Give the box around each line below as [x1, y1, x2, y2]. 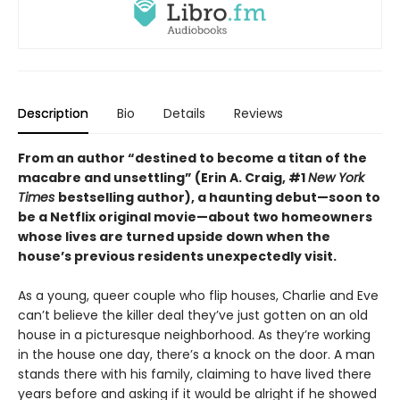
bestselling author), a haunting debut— [58, 188, 329, 207]
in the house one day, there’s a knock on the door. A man [18, 346, 375, 364]
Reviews [234, 104, 283, 123]
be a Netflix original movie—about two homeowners [18, 208, 372, 227]
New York [308, 169, 364, 187]
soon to [329, 188, 380, 207]
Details [163, 104, 205, 123]
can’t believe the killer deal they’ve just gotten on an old [18, 306, 368, 325]
